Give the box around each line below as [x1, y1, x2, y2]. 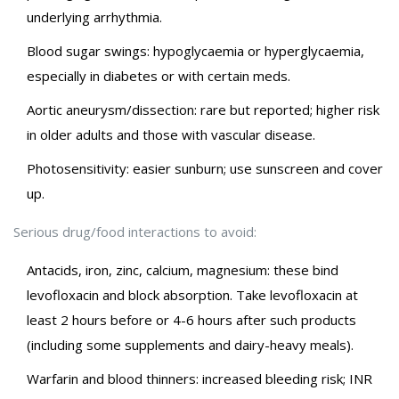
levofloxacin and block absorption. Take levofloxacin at [27, 286, 358, 305]
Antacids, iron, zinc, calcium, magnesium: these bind [27, 261, 338, 280]
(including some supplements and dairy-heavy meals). [27, 336, 354, 354]
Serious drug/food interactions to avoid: [13, 223, 256, 241]
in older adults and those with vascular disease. [27, 126, 315, 144]
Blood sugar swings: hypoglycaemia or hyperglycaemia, [27, 42, 364, 61]
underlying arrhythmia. [27, 8, 162, 27]
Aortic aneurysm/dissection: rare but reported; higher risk [27, 101, 379, 119]
